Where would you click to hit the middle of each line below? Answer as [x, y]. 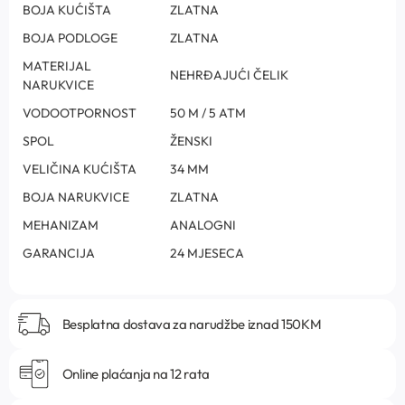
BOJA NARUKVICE [76, 198]
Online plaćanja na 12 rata [136, 373]
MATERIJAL [57, 66]
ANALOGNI [203, 226]
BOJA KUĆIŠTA [67, 10]
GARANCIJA [59, 254]
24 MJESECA [207, 254]
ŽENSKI [191, 141]
